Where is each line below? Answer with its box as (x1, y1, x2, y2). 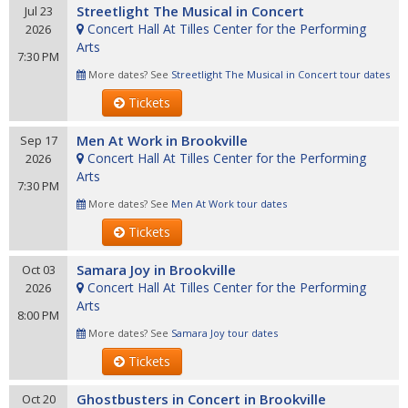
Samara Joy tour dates (171, 326, 278, 340)
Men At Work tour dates (171, 197, 287, 210)
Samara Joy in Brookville (76, 260, 236, 279)
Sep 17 (19, 132, 57, 148)
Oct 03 (21, 261, 56, 278)
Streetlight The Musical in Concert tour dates (171, 67, 390, 81)
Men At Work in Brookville (76, 131, 248, 149)
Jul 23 (24, 3, 53, 19)
